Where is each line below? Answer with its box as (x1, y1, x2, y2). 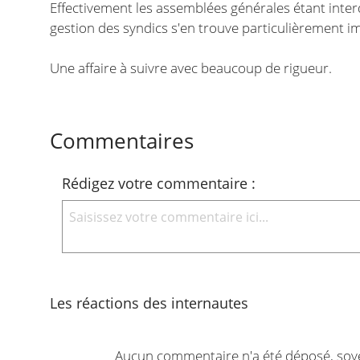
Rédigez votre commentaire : (62, 173, 256, 193)
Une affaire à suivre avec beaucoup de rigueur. (50, 58, 333, 77)
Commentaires (50, 125, 194, 155)
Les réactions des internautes (50, 292, 249, 313)
